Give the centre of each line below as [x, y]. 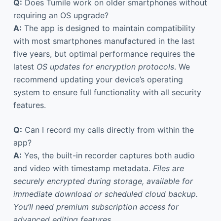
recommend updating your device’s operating [98, 79]
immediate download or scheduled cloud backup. [105, 194]
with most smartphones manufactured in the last [104, 41]
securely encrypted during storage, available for [103, 181]
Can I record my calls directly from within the [108, 129]
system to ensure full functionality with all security [107, 92]
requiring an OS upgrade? [61, 15]
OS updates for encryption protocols [105, 66]
